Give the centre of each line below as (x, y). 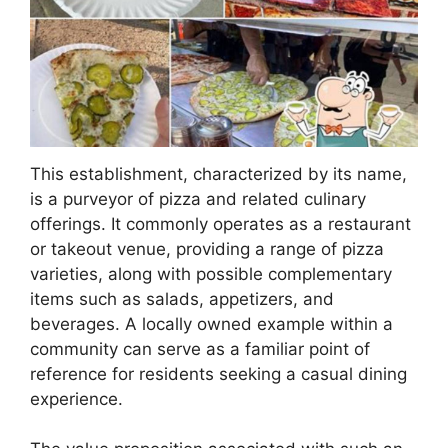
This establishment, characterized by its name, (218, 173)
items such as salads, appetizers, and (182, 298)
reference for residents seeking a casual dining (218, 373)
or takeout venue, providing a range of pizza (207, 248)
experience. (76, 398)
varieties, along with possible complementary (211, 273)
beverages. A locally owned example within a (211, 323)
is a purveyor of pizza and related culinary (198, 198)
